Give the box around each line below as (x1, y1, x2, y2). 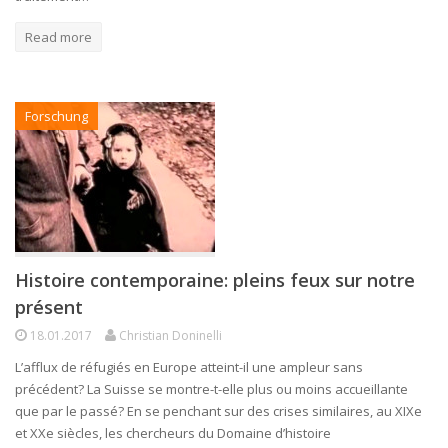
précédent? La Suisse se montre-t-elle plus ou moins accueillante (15, 379, 408, 398)
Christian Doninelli (119, 326, 222, 344)
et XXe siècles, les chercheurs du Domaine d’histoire (15, 423, 331, 442)
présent (15, 294, 83, 319)
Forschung (25, 106, 88, 125)
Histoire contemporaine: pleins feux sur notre (15, 267, 415, 292)
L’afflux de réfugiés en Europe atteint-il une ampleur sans (15, 357, 363, 376)
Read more (25, 27, 92, 46)
